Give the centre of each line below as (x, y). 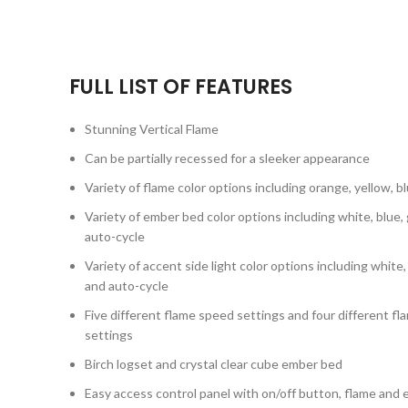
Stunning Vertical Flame (152, 129)
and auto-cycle (127, 286)
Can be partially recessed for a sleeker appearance (227, 158)
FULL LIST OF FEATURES (181, 87)
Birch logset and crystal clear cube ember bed (214, 364)
